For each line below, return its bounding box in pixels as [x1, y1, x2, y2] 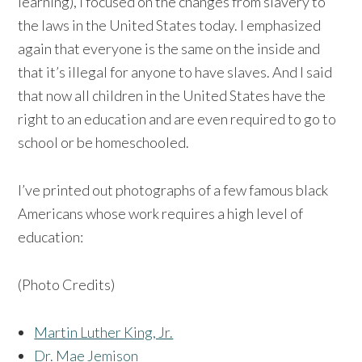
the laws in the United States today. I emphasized [18, 16, 322, 35]
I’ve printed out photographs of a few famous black [18, 181, 329, 200]
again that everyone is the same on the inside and [18, 40, 321, 58]
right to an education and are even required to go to [18, 110, 337, 128]
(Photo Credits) [18, 276, 116, 294]
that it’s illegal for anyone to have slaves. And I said [18, 63, 333, 82]
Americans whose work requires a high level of [18, 204, 304, 223]
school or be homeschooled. [18, 133, 190, 152]
